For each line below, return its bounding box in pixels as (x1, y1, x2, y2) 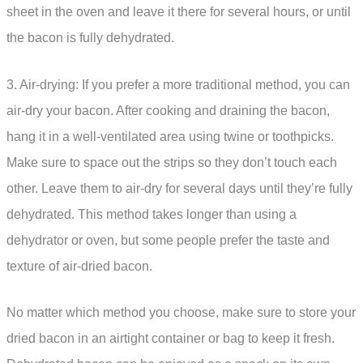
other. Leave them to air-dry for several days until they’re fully (6, 181, 352, 195)
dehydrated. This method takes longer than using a (6, 207, 297, 221)
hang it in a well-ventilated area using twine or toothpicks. (6, 129, 334, 143)
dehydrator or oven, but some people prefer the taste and (6, 233, 330, 247)
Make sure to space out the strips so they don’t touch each (6, 155, 337, 169)
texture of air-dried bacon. (6, 258, 152, 273)
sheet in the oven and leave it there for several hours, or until (6, 4, 351, 19)
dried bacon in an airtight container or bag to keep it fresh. (6, 331, 335, 346)
